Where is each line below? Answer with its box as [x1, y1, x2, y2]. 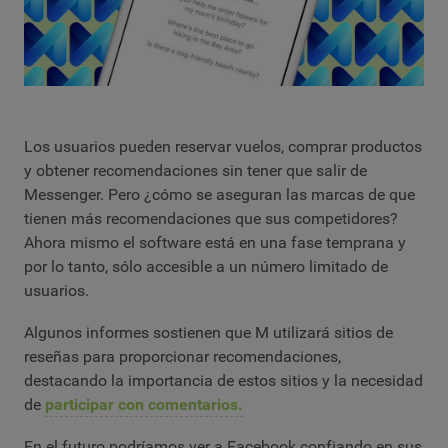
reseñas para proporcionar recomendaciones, [24, 346, 341, 366]
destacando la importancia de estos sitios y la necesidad [24, 370, 423, 390]
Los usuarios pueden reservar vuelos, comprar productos [24, 137, 422, 157]
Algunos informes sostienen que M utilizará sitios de [24, 322, 393, 342]
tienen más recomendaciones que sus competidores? [24, 209, 398, 229]
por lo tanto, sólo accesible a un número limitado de [24, 257, 388, 277]
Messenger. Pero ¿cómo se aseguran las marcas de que [24, 185, 415, 205]
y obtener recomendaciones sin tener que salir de [24, 161, 367, 181]
